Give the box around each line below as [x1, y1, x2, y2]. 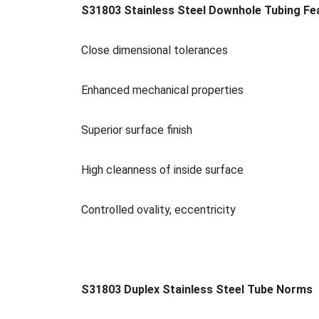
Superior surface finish [81, 122, 192, 137]
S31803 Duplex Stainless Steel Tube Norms [81, 282, 313, 296]
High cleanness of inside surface [81, 162, 244, 177]
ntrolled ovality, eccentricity [95, 202, 236, 216]
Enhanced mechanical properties [81, 83, 244, 97]
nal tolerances [157, 43, 228, 57]
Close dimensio [81, 43, 157, 57]
